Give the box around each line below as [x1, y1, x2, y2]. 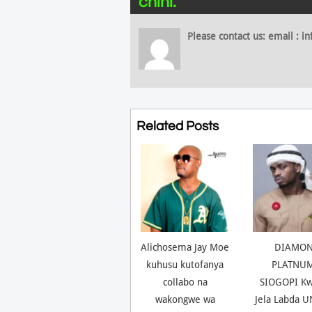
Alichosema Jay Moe [141, 241, 230, 253]
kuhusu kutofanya [146, 258, 224, 270]
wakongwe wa [155, 293, 215, 305]
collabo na [162, 276, 208, 288]
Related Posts [136, 118, 219, 133]
